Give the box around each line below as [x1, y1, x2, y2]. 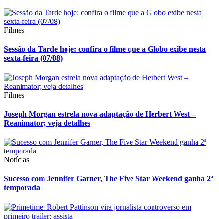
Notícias [4, 155, 29, 164]
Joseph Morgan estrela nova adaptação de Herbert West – [4, 109, 196, 118]
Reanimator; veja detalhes [4, 118, 90, 127]
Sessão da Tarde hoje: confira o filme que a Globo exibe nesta [4, 45, 206, 54]
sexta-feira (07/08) [4, 54, 63, 63]
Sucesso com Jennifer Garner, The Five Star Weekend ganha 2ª [4, 175, 213, 183]
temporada [4, 183, 40, 192]
